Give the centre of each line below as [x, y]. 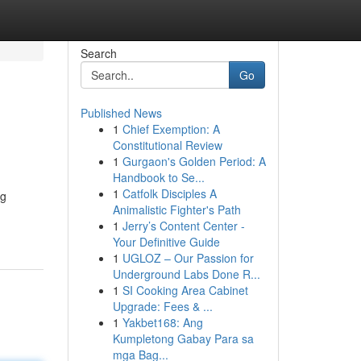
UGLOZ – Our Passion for [188, 258]
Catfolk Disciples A [169, 193]
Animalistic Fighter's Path [176, 210]
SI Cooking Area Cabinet [185, 290]
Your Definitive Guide [166, 242]
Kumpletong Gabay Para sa [183, 338]
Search [98, 53]
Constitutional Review [167, 145]
